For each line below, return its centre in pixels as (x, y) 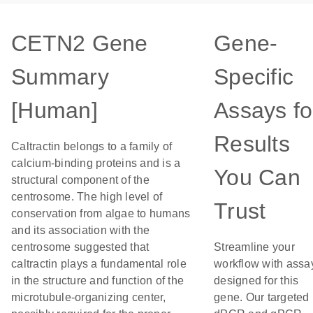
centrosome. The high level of (87, 197)
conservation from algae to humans (101, 213)
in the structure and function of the (97, 281)
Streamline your (254, 247)
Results (252, 144)
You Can (257, 177)
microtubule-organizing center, (89, 297)
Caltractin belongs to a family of (92, 146)
